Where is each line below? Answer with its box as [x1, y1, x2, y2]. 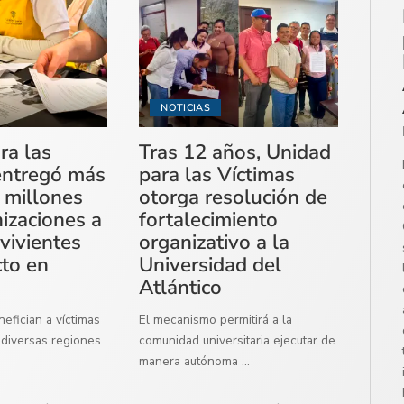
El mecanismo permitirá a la [139, 310, 293, 328]
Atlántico [139, 272, 223, 301]
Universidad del [139, 250, 282, 279]
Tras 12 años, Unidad [139, 137, 332, 166]
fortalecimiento [139, 205, 279, 234]
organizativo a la [139, 227, 290, 256]
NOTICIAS [161, 100, 210, 115]
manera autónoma [139, 352, 243, 370]
